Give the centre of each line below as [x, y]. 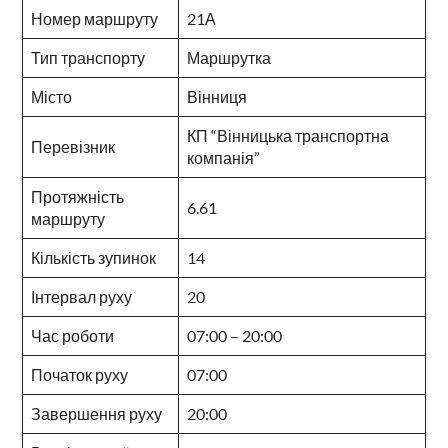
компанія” [223, 157]
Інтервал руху [81, 296]
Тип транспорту [87, 57]
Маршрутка [228, 57]
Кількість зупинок [93, 257]
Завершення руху [96, 413]
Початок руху [79, 374]
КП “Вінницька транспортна [287, 135]
